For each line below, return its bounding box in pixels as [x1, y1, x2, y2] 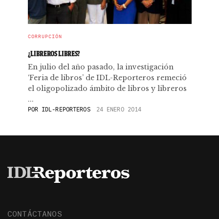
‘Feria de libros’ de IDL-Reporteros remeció [27, 73, 187, 82]
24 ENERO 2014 [96, 106, 142, 113]
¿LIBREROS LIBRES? [27, 49, 81, 58]
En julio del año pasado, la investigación [27, 63, 174, 71]
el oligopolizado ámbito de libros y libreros [27, 84, 187, 93]
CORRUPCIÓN [27, 33, 62, 40]
